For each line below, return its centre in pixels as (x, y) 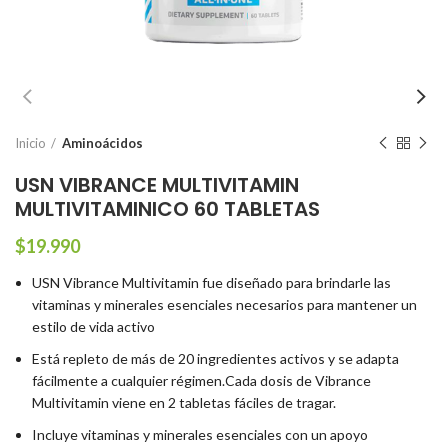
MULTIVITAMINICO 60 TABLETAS (167, 209)
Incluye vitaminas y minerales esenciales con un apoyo (200, 434)
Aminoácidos (102, 143)
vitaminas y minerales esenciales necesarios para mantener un (224, 304)
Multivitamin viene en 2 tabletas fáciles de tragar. (184, 402)
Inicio (30, 143)
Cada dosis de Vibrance (298, 380)
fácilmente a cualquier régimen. (128, 380)
